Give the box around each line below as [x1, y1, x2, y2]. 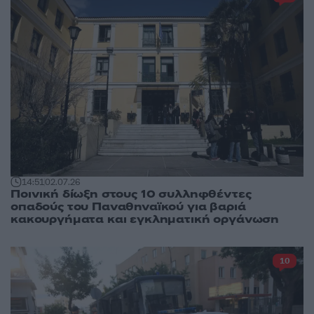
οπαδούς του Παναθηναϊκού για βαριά [11, 198, 246, 214]
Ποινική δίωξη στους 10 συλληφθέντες [11, 186, 252, 202]
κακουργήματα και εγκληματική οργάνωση [11, 211, 280, 227]
